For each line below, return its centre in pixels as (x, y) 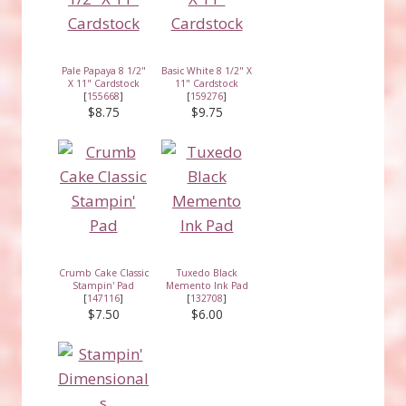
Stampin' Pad (103, 285)
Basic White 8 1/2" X (207, 70)
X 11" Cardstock (103, 83)
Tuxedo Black (207, 272)
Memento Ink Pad (207, 285)
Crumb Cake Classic (103, 272)
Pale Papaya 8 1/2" (103, 70)
